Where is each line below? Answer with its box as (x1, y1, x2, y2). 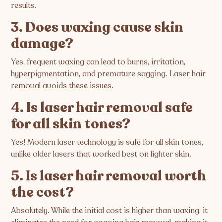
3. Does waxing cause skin (11, 17, 184, 37)
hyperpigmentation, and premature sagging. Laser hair (11, 68, 206, 79)
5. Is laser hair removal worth (11, 166, 207, 185)
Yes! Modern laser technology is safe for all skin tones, (11, 136, 204, 148)
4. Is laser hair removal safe (11, 98, 193, 117)
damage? (11, 34, 74, 53)
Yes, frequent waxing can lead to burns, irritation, (11, 56, 186, 67)
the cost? (11, 182, 74, 202)
